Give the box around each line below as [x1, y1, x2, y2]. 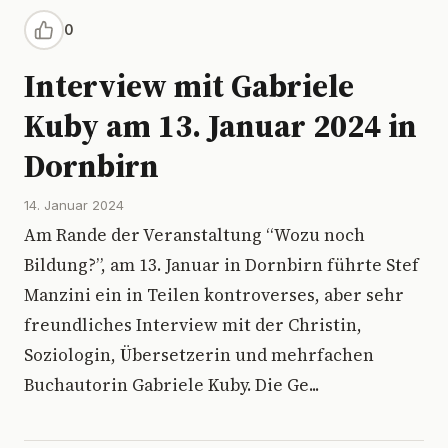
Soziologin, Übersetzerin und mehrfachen [24, 343, 374, 367]
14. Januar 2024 [24, 197, 124, 213]
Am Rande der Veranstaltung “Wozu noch [24, 223, 365, 247]
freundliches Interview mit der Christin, [24, 313, 362, 337]
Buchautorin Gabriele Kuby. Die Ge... [24, 373, 319, 397]
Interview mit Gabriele [24, 64, 354, 108]
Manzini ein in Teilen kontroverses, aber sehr [24, 283, 404, 307]
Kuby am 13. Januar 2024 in [24, 104, 417, 148]
